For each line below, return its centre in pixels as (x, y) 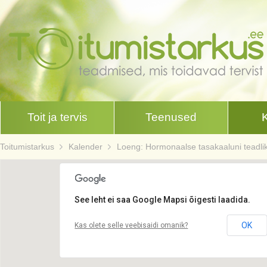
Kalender (86, 147)
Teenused (171, 117)
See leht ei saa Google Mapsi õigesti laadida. (163, 200)
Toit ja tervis (57, 117)
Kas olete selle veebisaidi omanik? (131, 225)
